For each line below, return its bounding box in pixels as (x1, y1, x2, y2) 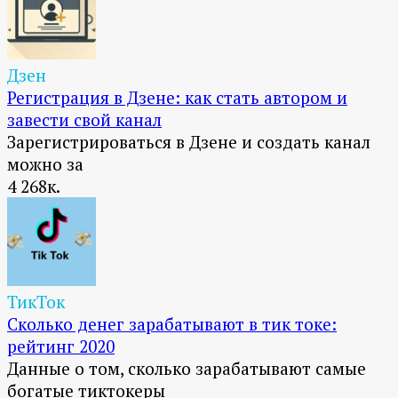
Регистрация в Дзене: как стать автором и (7, 86, 347, 109)
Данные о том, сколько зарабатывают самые (7, 357, 366, 380)
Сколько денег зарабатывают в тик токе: (7, 313, 337, 336)
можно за (7, 153, 84, 176)
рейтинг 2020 (7, 335, 115, 358)
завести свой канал (7, 108, 162, 131)
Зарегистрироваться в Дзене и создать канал (7, 131, 370, 154)
